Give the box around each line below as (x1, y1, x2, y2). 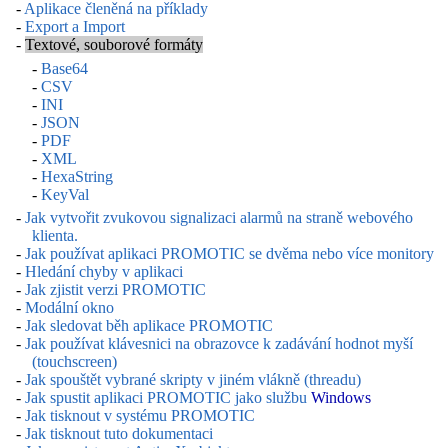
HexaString (41, 167, 113, 185)
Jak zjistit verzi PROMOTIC (25, 281, 206, 299)
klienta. (32, 227, 78, 245)
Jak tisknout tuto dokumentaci (25, 425, 213, 443)
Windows (311, 389, 371, 407)
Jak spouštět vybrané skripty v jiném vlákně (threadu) (25, 371, 361, 389)
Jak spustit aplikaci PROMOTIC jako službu (25, 389, 311, 407)
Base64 (41, 59, 88, 77)
